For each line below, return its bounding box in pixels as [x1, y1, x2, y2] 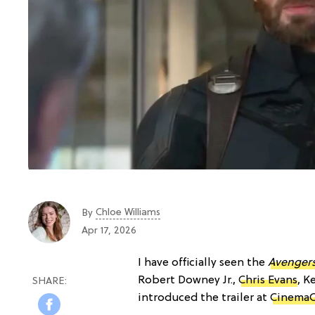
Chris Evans [238, 274, 297, 287]
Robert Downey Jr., [138, 274, 238, 287]
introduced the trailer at [138, 291, 270, 304]
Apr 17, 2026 [82, 226, 136, 237]
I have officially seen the [138, 256, 268, 269]
